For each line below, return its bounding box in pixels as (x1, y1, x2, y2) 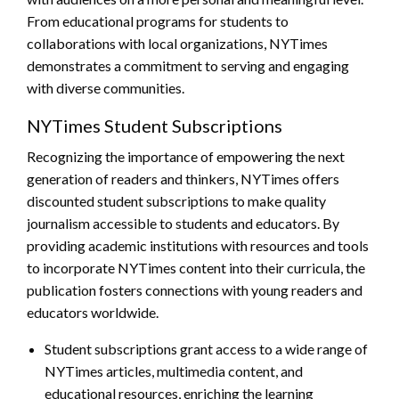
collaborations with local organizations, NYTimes (27, 35, 328, 53)
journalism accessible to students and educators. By (27, 215, 339, 232)
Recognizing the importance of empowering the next (27, 148, 345, 166)
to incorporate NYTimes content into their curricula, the (27, 259, 365, 277)
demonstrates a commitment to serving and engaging (27, 57, 349, 75)
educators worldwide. (27, 304, 159, 322)
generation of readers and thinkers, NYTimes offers (27, 170, 339, 188)
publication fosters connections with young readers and (27, 281, 362, 299)
